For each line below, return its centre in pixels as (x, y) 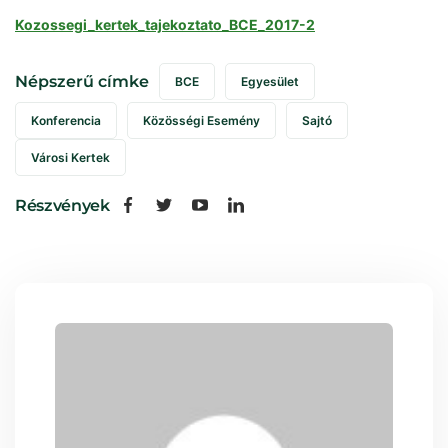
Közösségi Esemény (201, 120)
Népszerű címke (82, 81)
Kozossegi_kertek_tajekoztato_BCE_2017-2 (165, 24)
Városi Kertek (70, 157)
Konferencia (66, 120)
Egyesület (270, 82)
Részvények (62, 206)
